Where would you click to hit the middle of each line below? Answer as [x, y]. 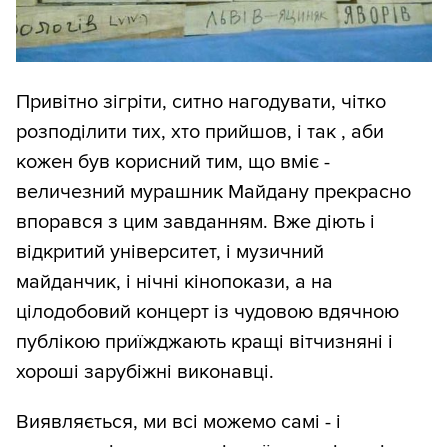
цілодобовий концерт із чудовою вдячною [207, 312]
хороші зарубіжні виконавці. [145, 372]
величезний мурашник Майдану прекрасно [213, 192]
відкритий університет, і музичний [170, 252]
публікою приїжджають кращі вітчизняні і [204, 342]
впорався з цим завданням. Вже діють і [195, 222]
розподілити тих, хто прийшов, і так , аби [200, 132]
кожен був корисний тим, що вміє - [173, 162]
